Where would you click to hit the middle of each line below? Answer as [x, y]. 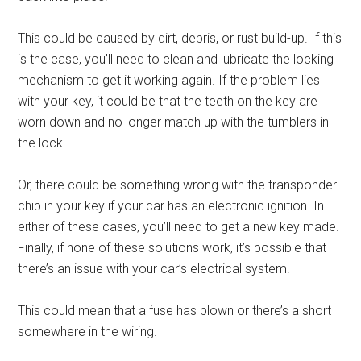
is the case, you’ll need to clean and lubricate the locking [176, 59]
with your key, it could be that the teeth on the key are [168, 101]
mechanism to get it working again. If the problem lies [169, 80]
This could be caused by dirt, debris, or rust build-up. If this [180, 38]
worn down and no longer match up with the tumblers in [174, 122]
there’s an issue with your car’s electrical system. [154, 269]
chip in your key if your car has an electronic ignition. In [171, 206]
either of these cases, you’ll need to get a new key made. [179, 227]
